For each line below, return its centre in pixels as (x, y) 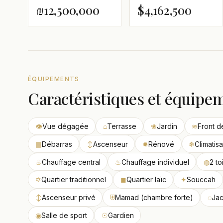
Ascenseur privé (68, 198)
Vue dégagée (65, 126)
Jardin (167, 126)
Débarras (57, 144)
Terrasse (121, 126)
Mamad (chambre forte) (154, 198)
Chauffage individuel (155, 162)
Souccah (201, 180)
